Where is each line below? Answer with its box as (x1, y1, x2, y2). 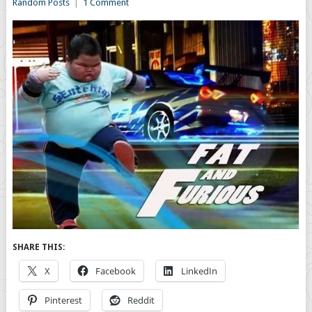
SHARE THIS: (12, 242, 65, 252)
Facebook (95, 264, 136, 277)
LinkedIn (180, 264, 217, 277)
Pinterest (44, 293, 82, 306)
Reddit (127, 293, 155, 306)
